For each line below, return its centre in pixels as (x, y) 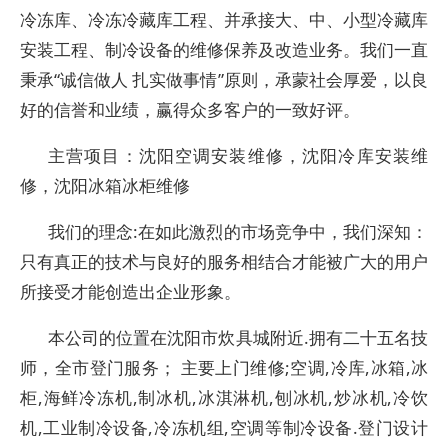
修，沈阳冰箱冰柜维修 (105, 185)
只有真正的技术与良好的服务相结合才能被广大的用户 (224, 261)
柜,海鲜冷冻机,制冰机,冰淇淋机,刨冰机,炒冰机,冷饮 (224, 397)
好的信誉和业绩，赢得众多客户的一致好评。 (190, 109)
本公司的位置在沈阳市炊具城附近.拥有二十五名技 (238, 337)
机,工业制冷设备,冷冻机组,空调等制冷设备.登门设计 (224, 427)
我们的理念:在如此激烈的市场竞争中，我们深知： (238, 231)
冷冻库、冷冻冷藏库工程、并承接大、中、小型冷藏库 (224, 19)
